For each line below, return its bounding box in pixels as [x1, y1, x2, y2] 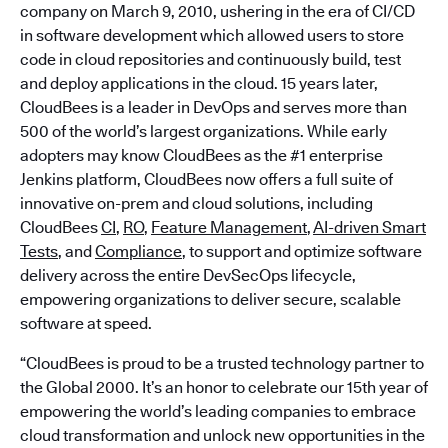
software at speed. [20, 313, 158, 333]
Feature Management [151, 217, 307, 237]
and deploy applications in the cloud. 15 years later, [20, 73, 378, 93]
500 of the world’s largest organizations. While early [20, 121, 387, 141]
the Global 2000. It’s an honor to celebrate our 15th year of [20, 377, 428, 397]
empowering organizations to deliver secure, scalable [20, 289, 401, 309]
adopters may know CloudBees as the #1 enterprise [20, 145, 383, 165]
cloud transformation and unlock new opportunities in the [20, 425, 425, 445]
